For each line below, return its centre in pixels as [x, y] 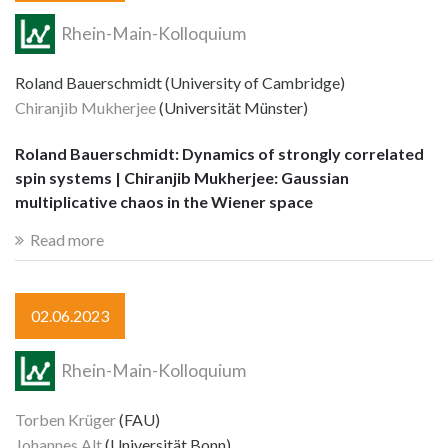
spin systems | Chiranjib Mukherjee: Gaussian [182, 178]
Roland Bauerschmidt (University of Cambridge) [180, 82]
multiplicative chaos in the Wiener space [164, 202]
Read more [67, 239]
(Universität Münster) [232, 107]
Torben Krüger [65, 419]
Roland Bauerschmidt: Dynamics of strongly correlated [219, 154]
